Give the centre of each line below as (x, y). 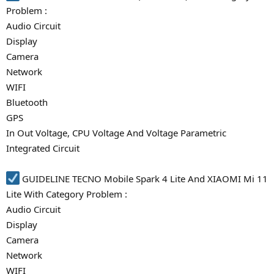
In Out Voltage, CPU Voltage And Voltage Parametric (116, 132)
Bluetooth (27, 102)
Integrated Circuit (43, 148)
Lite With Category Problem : (67, 194)
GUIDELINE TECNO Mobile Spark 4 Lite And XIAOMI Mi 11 (144, 178)
